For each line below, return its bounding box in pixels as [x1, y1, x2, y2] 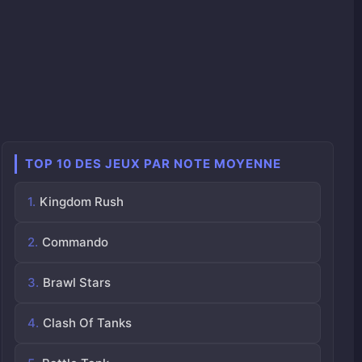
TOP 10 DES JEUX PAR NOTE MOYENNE [24, 156, 281, 171]
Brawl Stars [42, 275, 111, 290]
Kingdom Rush [39, 194, 124, 209]
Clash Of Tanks [42, 315, 132, 330]
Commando [41, 234, 108, 250]
